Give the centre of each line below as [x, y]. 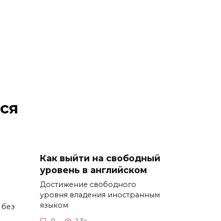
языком [54, 205]
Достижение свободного [88, 184]
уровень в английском [93, 170]
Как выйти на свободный [100, 158]
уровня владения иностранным [100, 195]
